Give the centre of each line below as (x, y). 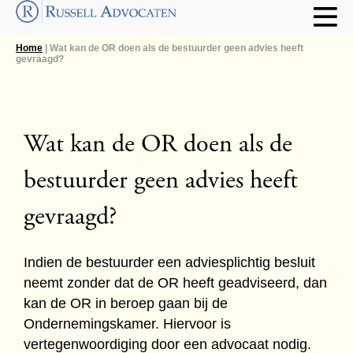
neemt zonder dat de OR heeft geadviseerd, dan (175, 283)
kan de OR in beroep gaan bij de (126, 303)
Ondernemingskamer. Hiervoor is (127, 324)
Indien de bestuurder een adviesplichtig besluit (169, 262)
